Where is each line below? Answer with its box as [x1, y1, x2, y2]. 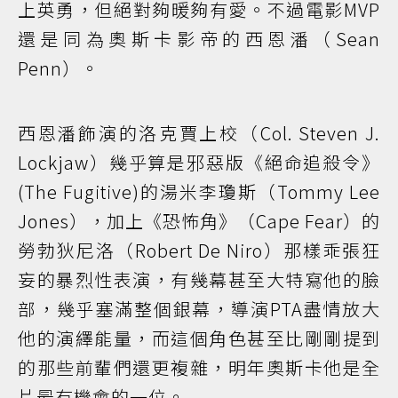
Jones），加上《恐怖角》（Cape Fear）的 [18, 208, 380, 235]
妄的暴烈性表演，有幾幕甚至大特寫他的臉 [18, 267, 380, 293]
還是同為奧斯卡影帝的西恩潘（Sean [18, 26, 380, 52]
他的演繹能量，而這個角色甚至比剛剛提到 [18, 325, 380, 352]
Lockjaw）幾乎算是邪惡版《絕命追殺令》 [18, 149, 380, 176]
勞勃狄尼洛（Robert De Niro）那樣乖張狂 [18, 237, 380, 264]
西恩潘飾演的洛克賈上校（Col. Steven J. [18, 120, 380, 147]
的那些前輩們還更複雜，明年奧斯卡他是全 [18, 354, 380, 381]
